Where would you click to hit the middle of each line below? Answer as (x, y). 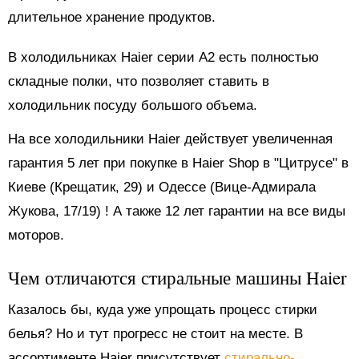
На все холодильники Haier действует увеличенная (170, 139)
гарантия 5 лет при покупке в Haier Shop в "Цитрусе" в (178, 163)
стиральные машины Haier (244, 277)
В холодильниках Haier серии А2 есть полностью (163, 57)
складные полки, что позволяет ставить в (139, 81)
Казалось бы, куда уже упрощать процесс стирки (163, 309)
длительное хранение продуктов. (112, 17)
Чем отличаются (75, 277)
